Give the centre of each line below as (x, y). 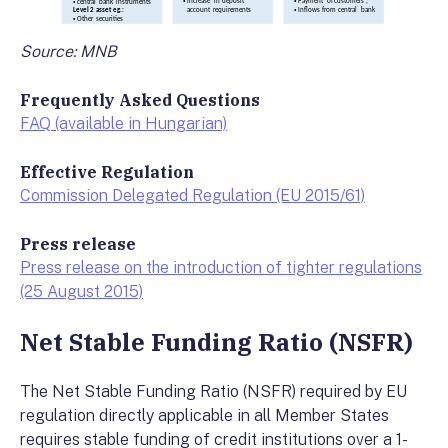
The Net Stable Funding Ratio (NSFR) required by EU (213, 392)
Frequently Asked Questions (140, 100)
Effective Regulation (107, 172)
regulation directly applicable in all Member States (204, 416)
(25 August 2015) (81, 292)
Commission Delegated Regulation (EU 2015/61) (192, 196)
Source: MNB (68, 52)
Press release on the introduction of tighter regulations (221, 268)
